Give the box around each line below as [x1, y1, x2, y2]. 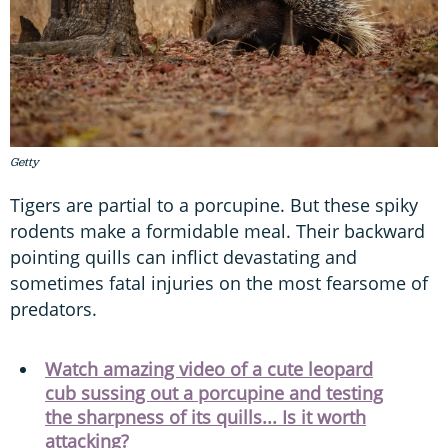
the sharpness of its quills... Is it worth [45, 405, 366, 430]
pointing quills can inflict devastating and [10, 245, 357, 270]
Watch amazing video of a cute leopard [45, 357, 373, 382]
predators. [10, 297, 97, 322]
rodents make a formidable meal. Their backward [10, 219, 425, 244]
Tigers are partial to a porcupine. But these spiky [10, 193, 418, 218]
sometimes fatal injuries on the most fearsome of [10, 271, 428, 296]
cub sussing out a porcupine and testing [45, 381, 383, 406]
